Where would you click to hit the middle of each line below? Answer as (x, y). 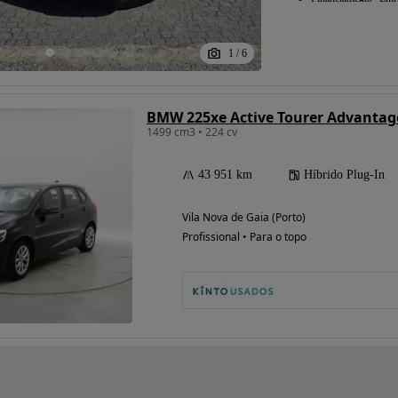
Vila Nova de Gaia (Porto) (244, 217)
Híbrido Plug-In (344, 174)
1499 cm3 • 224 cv (192, 131)
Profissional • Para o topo (244, 236)
